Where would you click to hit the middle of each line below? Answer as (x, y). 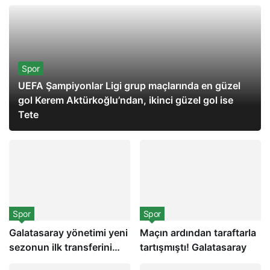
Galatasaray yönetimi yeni (68, 233)
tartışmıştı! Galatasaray (193, 247)
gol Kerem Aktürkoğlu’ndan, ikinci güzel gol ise (126, 100)
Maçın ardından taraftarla (198, 233)
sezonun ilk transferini (61, 247)
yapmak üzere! (43, 262)
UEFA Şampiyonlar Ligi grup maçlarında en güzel (129, 86)
